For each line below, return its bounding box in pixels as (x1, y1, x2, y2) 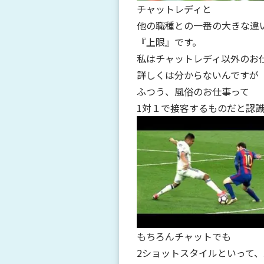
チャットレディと (137, 1, 212, 16)
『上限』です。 (137, 34, 202, 49)
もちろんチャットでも (137, 229, 231, 244)
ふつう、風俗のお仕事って (137, 84, 249, 98)
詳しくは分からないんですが (137, 67, 259, 82)
